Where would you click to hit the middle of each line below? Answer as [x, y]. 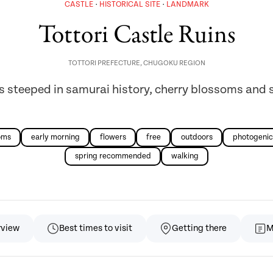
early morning [55, 138]
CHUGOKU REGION [174, 63]
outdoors [197, 138]
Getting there [199, 229]
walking [185, 157]
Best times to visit [96, 229]
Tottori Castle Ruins [136, 35]
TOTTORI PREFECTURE [104, 63]
